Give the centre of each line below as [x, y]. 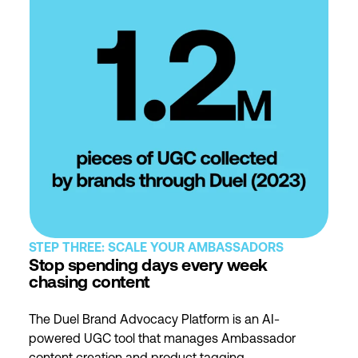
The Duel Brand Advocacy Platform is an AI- [154, 321]
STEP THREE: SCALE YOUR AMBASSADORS [156, 249]
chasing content [89, 284]
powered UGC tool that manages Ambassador [162, 340]
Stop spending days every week [148, 267]
